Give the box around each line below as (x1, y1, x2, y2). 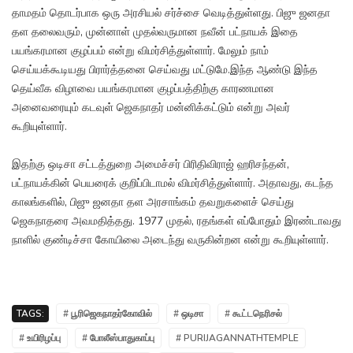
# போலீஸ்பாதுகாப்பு (82, 332, 154, 345)
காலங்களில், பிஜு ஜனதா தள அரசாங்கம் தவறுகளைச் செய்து (12, 195, 294, 210)
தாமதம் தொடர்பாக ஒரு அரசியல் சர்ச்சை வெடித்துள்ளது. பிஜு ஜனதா (12, 6, 330, 21)
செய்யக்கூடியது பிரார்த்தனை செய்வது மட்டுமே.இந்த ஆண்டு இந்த (12, 62, 318, 78)
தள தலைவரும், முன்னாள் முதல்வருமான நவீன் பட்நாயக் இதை (12, 24, 298, 40)
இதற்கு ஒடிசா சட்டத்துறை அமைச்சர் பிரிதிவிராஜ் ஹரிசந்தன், (12, 157, 289, 173)
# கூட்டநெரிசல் (225, 307, 282, 321)
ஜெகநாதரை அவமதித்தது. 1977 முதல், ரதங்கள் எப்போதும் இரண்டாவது (12, 214, 341, 229)
